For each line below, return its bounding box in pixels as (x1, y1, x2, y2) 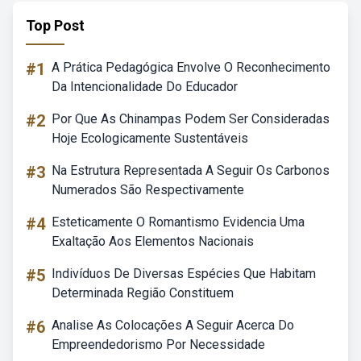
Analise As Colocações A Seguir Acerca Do (52, 317, 294, 333)
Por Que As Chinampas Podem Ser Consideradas (52, 111, 330, 127)
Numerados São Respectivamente (52, 182, 244, 197)
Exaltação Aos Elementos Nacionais (52, 234, 254, 249)
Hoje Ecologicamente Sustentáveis (52, 131, 248, 146)
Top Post (26, 17, 85, 34)
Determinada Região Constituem (52, 285, 234, 301)
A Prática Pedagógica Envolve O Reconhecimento (52, 60, 330, 75)
